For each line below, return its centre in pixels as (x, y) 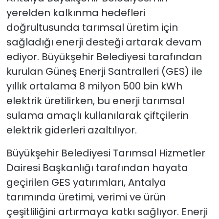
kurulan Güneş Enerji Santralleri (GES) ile (104, 71)
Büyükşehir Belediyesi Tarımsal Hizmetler (106, 153)
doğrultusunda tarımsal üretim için (92, 27)
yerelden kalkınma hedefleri (76, 12)
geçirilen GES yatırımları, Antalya (86, 182)
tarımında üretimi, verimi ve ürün (86, 197)
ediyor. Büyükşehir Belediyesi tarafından (104, 56)
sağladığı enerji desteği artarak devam (104, 42)
